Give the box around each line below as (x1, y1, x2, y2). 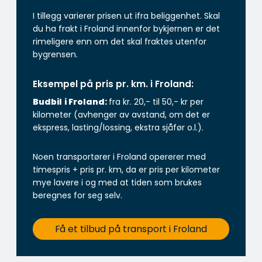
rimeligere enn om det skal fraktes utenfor (33, 35, 206, 47)
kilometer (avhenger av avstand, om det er (33, 108, 210, 120)
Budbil (33, 95, 62, 108)
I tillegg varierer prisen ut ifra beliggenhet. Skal (33, 9, 220, 22)
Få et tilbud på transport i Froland (55, 222, 207, 236)
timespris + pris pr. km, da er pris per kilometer (33, 163, 220, 175)
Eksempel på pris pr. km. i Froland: (33, 77, 194, 90)
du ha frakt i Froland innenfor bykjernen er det (33, 22, 220, 35)
